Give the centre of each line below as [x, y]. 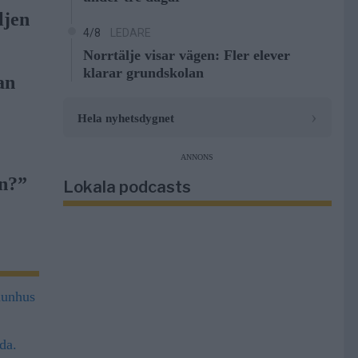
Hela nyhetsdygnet [125, 117]
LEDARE [130, 33]
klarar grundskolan [143, 73]
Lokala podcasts [127, 187]
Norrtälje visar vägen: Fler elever [186, 55]
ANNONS [197, 157]
